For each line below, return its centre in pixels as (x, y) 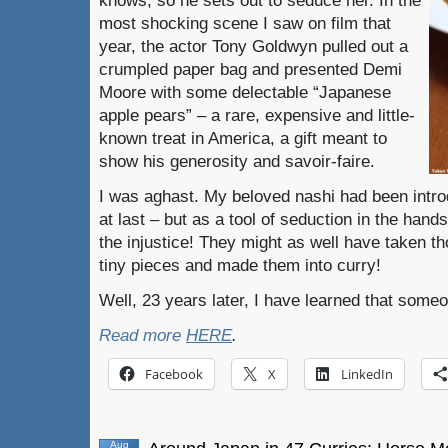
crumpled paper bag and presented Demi (250, 69)
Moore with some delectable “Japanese (245, 92)
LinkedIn (367, 374)
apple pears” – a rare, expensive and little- (257, 115)
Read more (142, 335)
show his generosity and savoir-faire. (237, 161)
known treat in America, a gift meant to (243, 138)
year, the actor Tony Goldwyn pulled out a (253, 46)
